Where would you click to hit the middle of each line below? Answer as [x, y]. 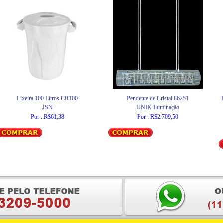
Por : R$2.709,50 [158, 117]
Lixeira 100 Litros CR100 [47, 98]
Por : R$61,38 [47, 117]
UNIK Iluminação [158, 107]
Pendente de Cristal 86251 [158, 98]
